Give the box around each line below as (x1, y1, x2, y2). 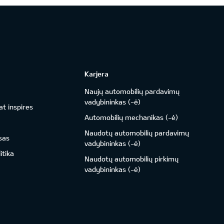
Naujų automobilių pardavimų (84, 87, 180, 95)
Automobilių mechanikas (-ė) (84, 113, 178, 121)
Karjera (84, 69, 109, 78)
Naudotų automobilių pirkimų (84, 154, 179, 163)
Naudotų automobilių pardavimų (84, 128, 189, 137)
